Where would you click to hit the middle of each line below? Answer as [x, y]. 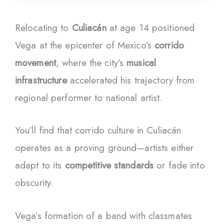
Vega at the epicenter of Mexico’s [85, 45]
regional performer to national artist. [89, 97]
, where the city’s [91, 62]
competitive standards [109, 165]
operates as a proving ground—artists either [104, 148]
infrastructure [41, 80]
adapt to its [40, 165]
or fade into [179, 165]
